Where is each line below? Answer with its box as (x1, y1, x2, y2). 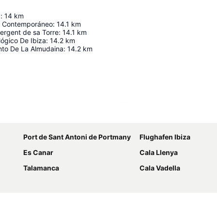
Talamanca (23, 164, 59, 172)
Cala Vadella (139, 164, 180, 172)
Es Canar (23, 148, 53, 157)
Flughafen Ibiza (139, 133, 190, 141)
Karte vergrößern (130, 111, 184, 120)
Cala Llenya (139, 148, 178, 157)
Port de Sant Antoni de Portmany (23, 133, 131, 141)
